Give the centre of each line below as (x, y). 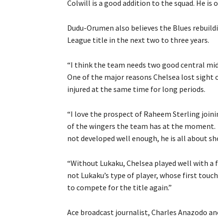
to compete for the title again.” (119, 188)
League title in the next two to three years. (138, 40)
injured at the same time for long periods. (136, 89)
